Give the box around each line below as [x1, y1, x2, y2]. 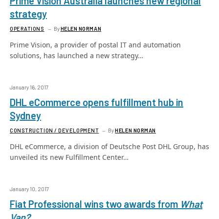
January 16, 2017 [10, 84, 48, 90]
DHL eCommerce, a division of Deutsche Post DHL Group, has [10, 142, 209, 151]
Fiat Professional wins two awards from [10, 198, 180, 210]
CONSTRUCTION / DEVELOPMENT [10, 127, 99, 133]
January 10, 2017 [10, 186, 49, 192]
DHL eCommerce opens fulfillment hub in [10, 96, 183, 108]
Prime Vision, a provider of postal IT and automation [10, 40, 181, 49]
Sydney [10, 109, 41, 121]
